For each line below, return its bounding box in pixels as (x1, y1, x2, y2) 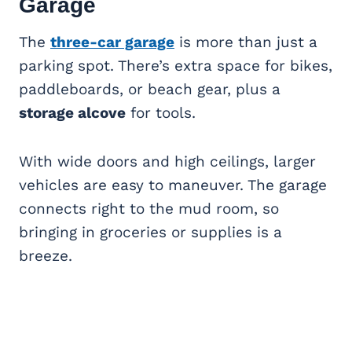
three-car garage (50, 32, 174, 51)
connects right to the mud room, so (19, 199, 279, 218)
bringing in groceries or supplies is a (19, 222, 282, 241)
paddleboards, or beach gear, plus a (19, 79, 280, 98)
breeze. (19, 246, 72, 265)
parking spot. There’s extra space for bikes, (19, 56, 332, 75)
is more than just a (174, 32, 317, 51)
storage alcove (19, 103, 126, 122)
